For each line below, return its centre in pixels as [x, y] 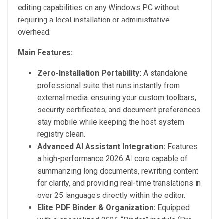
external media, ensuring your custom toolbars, [117, 98]
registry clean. [61, 134]
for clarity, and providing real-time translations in [119, 183]
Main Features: [45, 53]
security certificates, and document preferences [119, 110]
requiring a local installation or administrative [94, 20]
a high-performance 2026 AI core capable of [112, 159]
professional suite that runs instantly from [109, 86]
